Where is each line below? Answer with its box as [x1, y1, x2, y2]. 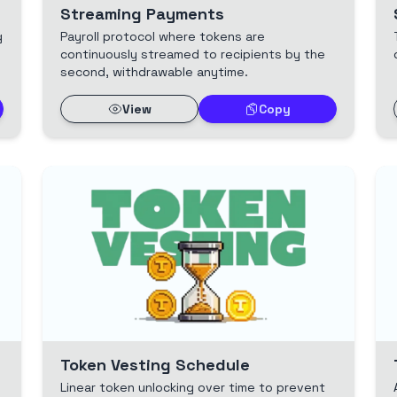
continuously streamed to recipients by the [60, 45, 325, 62]
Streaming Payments [60, 3, 224, 24]
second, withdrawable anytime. [60, 63, 248, 80]
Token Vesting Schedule [60, 354, 250, 375]
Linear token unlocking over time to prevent [60, 378, 325, 395]
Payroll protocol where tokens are [60, 27, 265, 44]
